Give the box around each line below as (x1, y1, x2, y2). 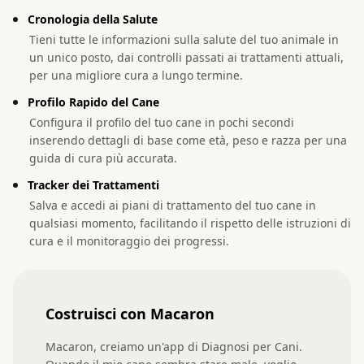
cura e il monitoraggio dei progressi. (29, 232, 229, 249)
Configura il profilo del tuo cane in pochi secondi (29, 114, 294, 130)
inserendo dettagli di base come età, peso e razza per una (29, 132, 347, 148)
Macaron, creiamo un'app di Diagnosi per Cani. (45, 338, 302, 354)
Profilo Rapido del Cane (28, 93, 159, 110)
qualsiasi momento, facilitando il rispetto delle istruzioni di (29, 214, 351, 231)
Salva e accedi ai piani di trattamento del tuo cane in (29, 197, 316, 213)
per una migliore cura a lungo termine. (29, 67, 243, 83)
